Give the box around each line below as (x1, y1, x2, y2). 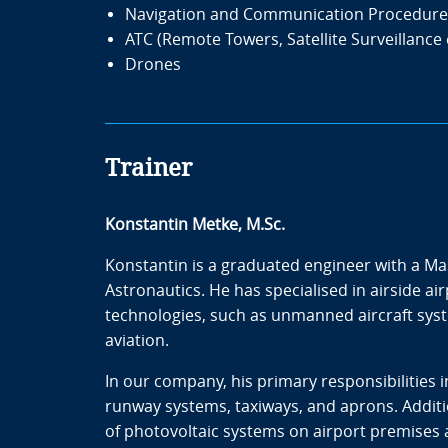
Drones (124, 55, 181, 74)
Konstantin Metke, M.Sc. (104, 215, 285, 234)
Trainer (104, 154, 192, 182)
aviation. (104, 331, 169, 350)
